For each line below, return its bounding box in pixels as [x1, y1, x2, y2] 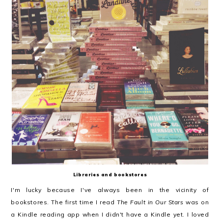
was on [183, 198, 209, 206]
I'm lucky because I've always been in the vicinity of [11, 186, 209, 193]
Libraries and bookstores [73, 171, 147, 177]
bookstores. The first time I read [11, 198, 117, 206]
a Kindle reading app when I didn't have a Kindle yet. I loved [11, 211, 209, 218]
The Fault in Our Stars [117, 198, 184, 206]
